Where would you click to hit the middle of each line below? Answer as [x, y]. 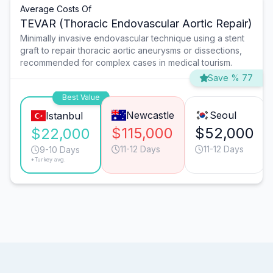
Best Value [81, 97]
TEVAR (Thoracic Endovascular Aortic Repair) [136, 24]
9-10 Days [60, 150]
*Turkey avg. [48, 160]
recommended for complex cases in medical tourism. [126, 63]
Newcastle [150, 115]
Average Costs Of [56, 9]
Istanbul [64, 116]
